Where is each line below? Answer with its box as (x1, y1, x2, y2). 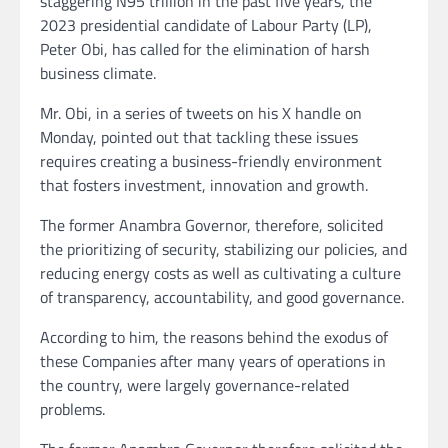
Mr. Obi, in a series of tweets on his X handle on (40, 101, 362, 126)
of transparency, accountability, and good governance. (40, 285, 404, 310)
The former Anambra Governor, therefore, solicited (40, 213, 383, 238)
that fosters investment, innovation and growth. (40, 173, 368, 198)
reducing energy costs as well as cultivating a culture (40, 261, 401, 286)
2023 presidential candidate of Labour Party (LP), (40, 13, 372, 38)
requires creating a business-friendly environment (40, 149, 382, 174)
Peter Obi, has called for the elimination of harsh (40, 37, 370, 62)
